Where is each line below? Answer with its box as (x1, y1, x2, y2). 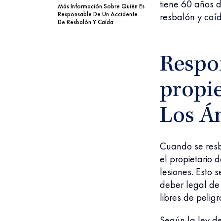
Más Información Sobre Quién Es (58, 2, 145, 10)
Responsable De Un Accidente (58, 10, 138, 18)
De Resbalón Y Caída (58, 18, 113, 26)
